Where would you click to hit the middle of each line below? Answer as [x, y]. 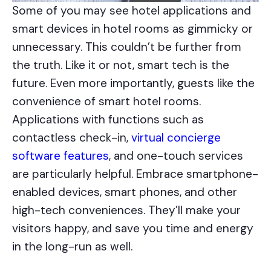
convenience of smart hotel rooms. [106, 102]
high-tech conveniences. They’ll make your [126, 211]
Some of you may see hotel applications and [132, 11]
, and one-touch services [176, 156]
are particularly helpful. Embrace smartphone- [135, 174]
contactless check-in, [72, 138]
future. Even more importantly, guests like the [133, 83]
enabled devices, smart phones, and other [125, 192]
